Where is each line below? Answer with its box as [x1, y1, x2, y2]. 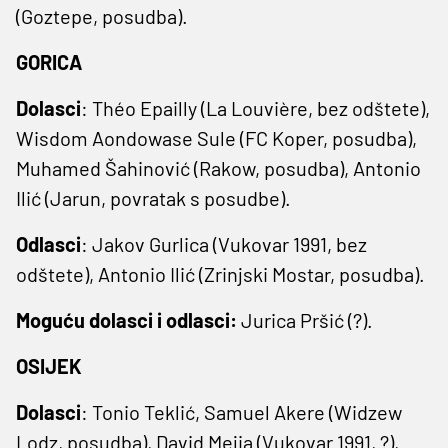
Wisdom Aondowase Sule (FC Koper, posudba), [16, 125, 417, 150]
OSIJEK [16, 353, 82, 378]
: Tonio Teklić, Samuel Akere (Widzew [81, 399, 402, 424]
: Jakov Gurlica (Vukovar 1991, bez [81, 231, 367, 256]
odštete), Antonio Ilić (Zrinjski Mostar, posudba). [16, 261, 425, 286]
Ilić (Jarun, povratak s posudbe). [16, 185, 291, 210]
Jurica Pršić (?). [237, 307, 373, 332]
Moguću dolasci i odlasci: [16, 307, 237, 332]
